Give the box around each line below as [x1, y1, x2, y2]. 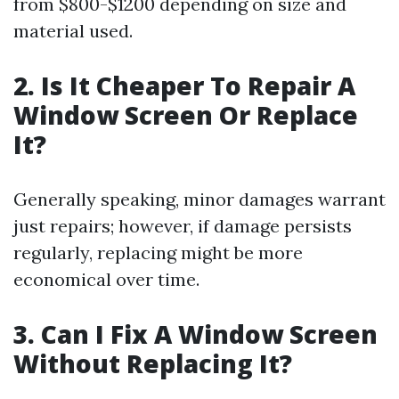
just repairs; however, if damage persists [13, 215, 352, 237]
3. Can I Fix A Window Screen [13, 317, 378, 351]
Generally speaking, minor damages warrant [13, 188, 386, 210]
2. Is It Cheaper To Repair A [13, 69, 355, 102]
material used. [13, 20, 133, 42]
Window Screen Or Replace [13, 98, 358, 132]
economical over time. [13, 268, 199, 290]
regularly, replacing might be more [13, 241, 303, 264]
